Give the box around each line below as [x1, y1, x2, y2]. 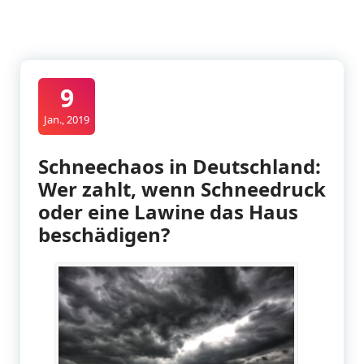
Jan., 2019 [44, 111, 89, 127]
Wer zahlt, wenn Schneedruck [38, 175, 326, 202]
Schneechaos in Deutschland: [38, 152, 321, 180]
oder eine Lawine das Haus [38, 197, 298, 225]
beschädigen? [38, 220, 170, 248]
